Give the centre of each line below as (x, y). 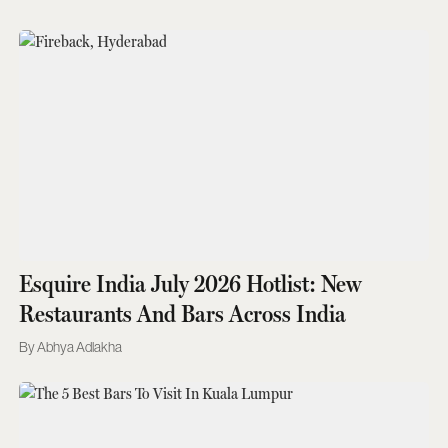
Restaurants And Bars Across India (182, 313)
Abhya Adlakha (79, 346)
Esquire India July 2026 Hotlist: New (189, 283)
